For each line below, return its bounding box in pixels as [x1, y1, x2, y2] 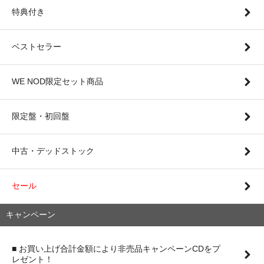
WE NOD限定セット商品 [12, 76, 103, 86]
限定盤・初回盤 [12, 111, 70, 121]
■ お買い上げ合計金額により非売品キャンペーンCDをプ [12, 243, 220, 253]
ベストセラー [12, 41, 61, 51]
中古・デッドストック [12, 146, 94, 156]
